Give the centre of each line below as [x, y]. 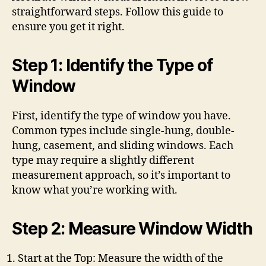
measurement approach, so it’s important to [121, 175]
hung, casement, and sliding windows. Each [123, 146]
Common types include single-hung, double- [123, 131]
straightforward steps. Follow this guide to [118, 12]
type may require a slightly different [103, 161]
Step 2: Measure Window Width [132, 229]
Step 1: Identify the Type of [112, 65]
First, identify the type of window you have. [121, 116]
